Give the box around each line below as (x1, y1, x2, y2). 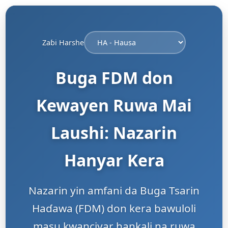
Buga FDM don (55, 67, 173, 89)
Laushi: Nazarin (51, 122, 177, 144)
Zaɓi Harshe (42, 37, 84, 47)
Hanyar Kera (64, 149, 164, 171)
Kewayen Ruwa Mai (36, 94, 192, 116)
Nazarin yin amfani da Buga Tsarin (28, 183, 199, 197)
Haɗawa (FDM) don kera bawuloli (32, 201, 196, 215)
